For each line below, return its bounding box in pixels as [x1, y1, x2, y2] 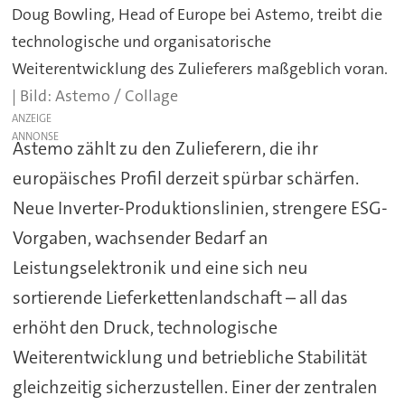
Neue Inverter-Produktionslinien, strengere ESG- [12, 196, 388, 221]
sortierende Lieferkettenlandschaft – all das [12, 286, 348, 310]
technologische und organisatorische [12, 30, 272, 52]
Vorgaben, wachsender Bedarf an [12, 226, 268, 250]
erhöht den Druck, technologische [12, 316, 278, 340]
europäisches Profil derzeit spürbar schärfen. [12, 166, 359, 191]
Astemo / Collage [55, 84, 179, 107]
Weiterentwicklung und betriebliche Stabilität [12, 345, 367, 370]
